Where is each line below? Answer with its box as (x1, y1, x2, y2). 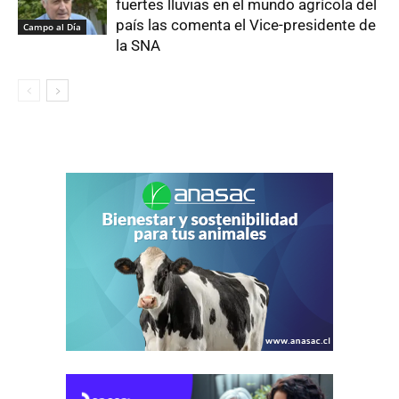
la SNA (116, 36, 160, 54)
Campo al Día (23, 20, 81, 34)
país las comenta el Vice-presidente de (116, 15, 376, 34)
